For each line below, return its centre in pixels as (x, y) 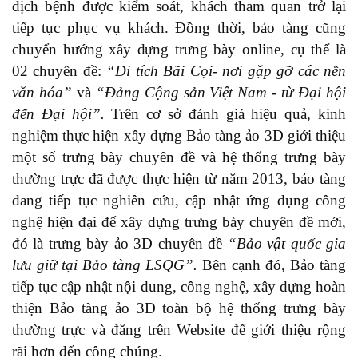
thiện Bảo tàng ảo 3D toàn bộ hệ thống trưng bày (179, 308)
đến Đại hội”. (62, 114)
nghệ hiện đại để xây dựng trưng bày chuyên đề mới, (179, 222)
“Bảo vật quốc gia (287, 243)
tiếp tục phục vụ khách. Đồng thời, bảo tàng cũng (179, 28)
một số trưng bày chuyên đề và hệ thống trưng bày (179, 157)
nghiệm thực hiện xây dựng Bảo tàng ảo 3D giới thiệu (179, 135)
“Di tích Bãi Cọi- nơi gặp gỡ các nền (227, 71)
